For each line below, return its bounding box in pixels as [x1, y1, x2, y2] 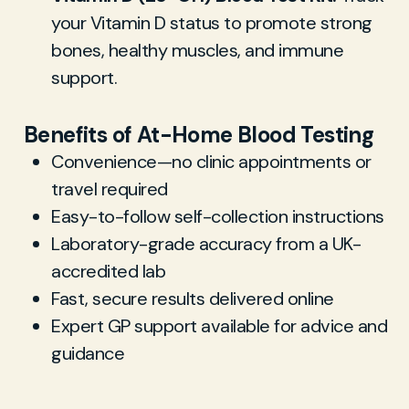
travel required [51, 177, 168, 201]
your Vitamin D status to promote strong [51, 11, 372, 35]
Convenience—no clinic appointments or [51, 150, 372, 173]
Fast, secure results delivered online [51, 287, 334, 310]
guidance [51, 341, 124, 365]
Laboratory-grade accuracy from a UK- [51, 232, 361, 256]
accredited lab [51, 259, 165, 283]
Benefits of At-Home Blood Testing [24, 121, 374, 149]
